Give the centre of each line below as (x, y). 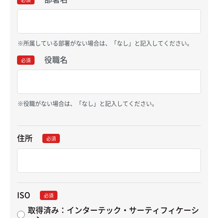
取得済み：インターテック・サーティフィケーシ (114, 209)
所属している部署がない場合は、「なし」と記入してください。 (108, 43)
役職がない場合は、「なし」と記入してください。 (91, 103)
